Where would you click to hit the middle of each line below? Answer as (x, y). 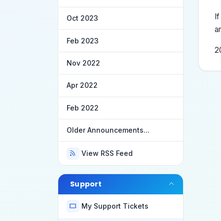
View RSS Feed (107, 153)
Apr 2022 (82, 85)
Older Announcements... (108, 130)
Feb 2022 (83, 108)
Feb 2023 (83, 40)
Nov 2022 (83, 63)
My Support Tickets (115, 206)
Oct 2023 (82, 18)
